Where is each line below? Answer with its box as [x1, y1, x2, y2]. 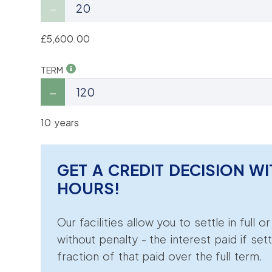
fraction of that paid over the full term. [57, 248, 263, 263]
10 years [41, 117, 80, 129]
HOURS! [57, 178, 121, 198]
